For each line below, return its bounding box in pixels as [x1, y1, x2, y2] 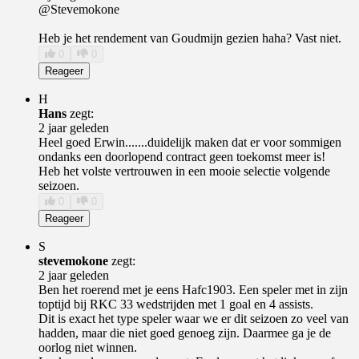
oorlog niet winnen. [38, 340, 137, 354]
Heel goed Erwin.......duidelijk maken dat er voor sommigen [38, 135, 341, 149]
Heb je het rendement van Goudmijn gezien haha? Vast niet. [38, 30, 341, 45]
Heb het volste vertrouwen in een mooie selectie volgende [38, 163, 330, 178]
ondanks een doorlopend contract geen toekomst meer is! [38, 149, 325, 163]
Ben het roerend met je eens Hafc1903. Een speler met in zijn [38, 282, 348, 296]
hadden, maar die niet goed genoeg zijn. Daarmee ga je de [38, 325, 331, 340]
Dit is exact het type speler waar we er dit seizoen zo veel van [38, 311, 349, 325]
